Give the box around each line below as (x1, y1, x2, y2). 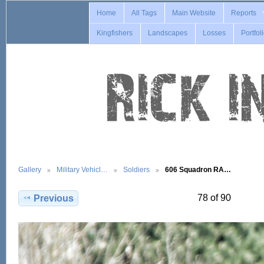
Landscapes (148, 29, 188, 38)
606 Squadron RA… (165, 165, 231, 173)
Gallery (18, 165, 41, 173)
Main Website (172, 8, 216, 17)
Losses (203, 29, 226, 38)
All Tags (131, 8, 157, 17)
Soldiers (123, 165, 150, 173)
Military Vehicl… (57, 165, 108, 173)
